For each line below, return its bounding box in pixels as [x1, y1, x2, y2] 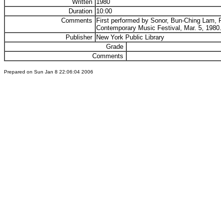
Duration [69, 7, 94, 15]
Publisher [66, 34, 94, 41]
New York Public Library [96, 34, 164, 41]
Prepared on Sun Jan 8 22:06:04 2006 [4, 69, 93, 74]
